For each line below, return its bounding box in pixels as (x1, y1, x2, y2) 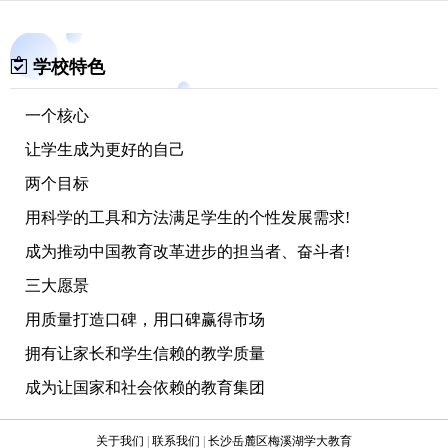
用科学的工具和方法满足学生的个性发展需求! (25, 208, 350, 226)
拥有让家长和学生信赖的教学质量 (25, 344, 265, 362)
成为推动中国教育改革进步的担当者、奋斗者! (25, 242, 350, 260)
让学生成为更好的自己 (25, 140, 185, 158)
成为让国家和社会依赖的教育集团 (25, 378, 265, 396)
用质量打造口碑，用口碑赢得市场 (25, 310, 265, 328)
